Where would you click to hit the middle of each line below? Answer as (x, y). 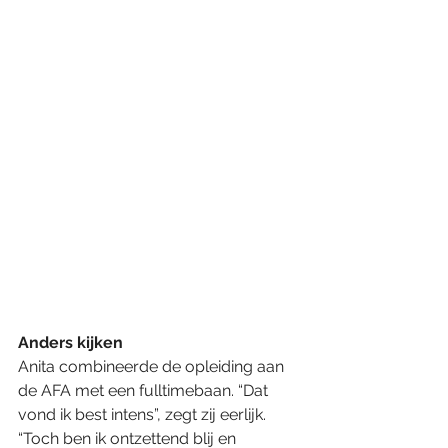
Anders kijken (70, 342)
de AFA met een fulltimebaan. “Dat (145, 390)
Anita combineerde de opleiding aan (153, 366)
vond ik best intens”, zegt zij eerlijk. (144, 414)
